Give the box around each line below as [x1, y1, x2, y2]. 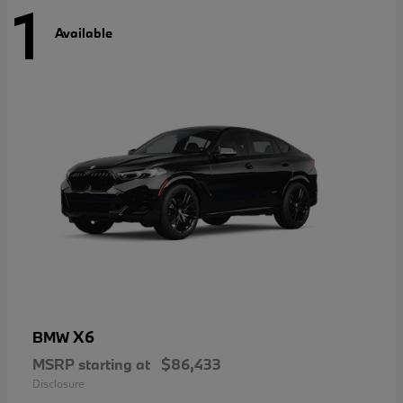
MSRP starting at [32, 354, 150, 374]
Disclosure [32, 376, 85, 391]
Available [55, 23, 112, 41]
